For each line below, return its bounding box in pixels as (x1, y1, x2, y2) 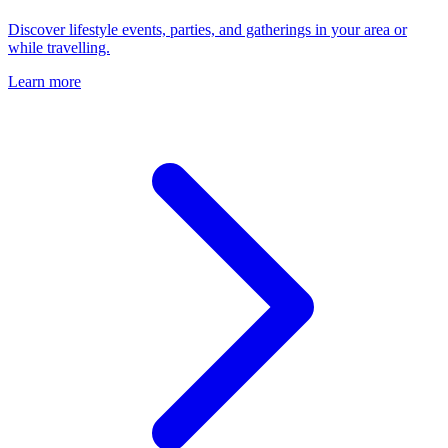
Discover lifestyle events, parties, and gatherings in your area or (8, 21, 407, 39)
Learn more (8, 73, 81, 91)
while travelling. (8, 39, 110, 57)
